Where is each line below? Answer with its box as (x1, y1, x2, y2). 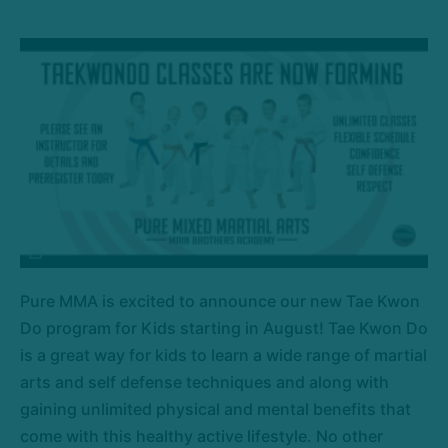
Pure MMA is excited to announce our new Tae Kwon (20, 290, 420, 311)
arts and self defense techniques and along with (20, 371, 389, 392)
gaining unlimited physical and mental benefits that (20, 398, 411, 419)
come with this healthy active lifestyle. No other (20, 425, 383, 446)
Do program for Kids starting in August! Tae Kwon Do (20, 317, 428, 338)
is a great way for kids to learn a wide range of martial (20, 344, 427, 365)
